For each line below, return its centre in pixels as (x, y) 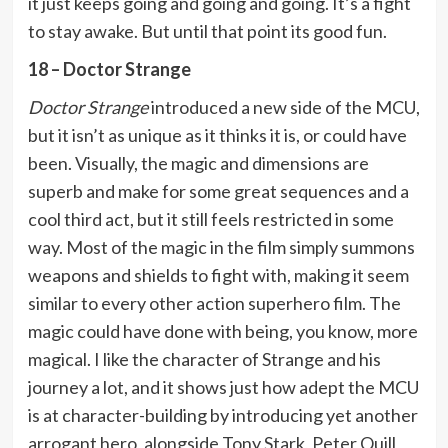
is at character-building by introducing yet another (222, 414)
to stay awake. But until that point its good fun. (207, 30)
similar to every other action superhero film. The (214, 302)
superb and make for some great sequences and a (218, 190)
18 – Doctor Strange (109, 68)
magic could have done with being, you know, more (222, 330)
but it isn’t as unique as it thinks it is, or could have (217, 134)
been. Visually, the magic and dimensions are (198, 162)
